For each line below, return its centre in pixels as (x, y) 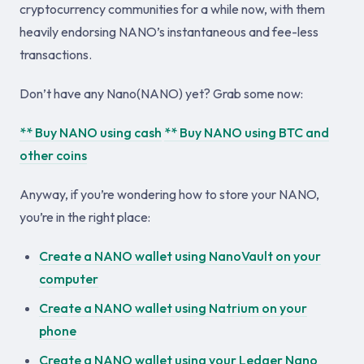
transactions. (56, 54)
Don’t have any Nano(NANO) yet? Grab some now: (161, 93)
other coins (53, 155)
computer (69, 279)
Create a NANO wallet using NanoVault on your (180, 256)
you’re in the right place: (85, 217)
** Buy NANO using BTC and (247, 132)
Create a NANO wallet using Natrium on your (173, 308)
